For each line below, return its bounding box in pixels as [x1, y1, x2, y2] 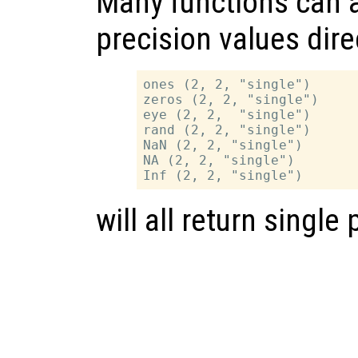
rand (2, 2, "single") [143, 122, 312, 138]
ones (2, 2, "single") [143, 77, 312, 93]
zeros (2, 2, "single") [143, 92, 320, 108]
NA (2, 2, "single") [143, 153, 296, 169]
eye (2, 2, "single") [143, 107, 312, 123]
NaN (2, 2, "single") [143, 137, 304, 153]
